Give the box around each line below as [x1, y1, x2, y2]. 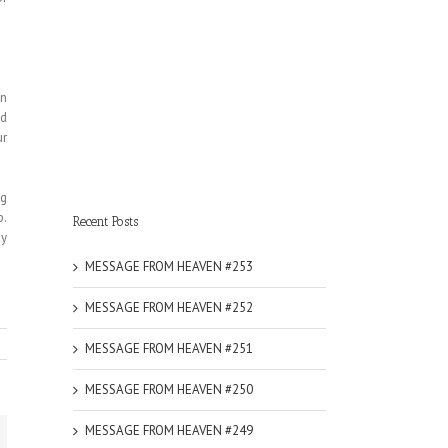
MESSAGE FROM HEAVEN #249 [85, 421, 253, 439]
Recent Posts [73, 213, 138, 229]
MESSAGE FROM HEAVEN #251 [85, 339, 253, 357]
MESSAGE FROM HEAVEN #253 [85, 257, 253, 275]
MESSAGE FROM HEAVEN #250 [85, 380, 253, 398]
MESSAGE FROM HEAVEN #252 [85, 298, 253, 316]
